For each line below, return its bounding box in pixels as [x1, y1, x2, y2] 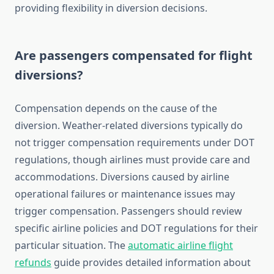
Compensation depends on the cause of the [15, 102, 217, 116]
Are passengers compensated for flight [15, 47, 253, 64]
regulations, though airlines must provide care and [15, 153, 250, 167]
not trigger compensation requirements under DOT [15, 136, 254, 150]
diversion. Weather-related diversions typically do [15, 119, 243, 133]
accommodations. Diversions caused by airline [15, 170, 229, 184]
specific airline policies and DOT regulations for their [15, 221, 258, 235]
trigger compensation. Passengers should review [15, 204, 242, 218]
